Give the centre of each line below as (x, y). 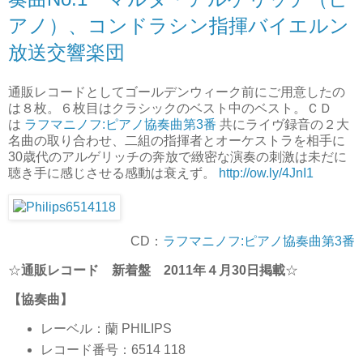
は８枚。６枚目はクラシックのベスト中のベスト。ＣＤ (170, 109)
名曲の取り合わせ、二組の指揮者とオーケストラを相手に (177, 141)
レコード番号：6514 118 (113, 350)
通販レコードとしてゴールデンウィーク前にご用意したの (177, 92)
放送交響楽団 (66, 52)
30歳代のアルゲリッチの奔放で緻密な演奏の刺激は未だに (177, 157)
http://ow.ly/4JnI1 (266, 173)
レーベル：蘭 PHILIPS (106, 329)
